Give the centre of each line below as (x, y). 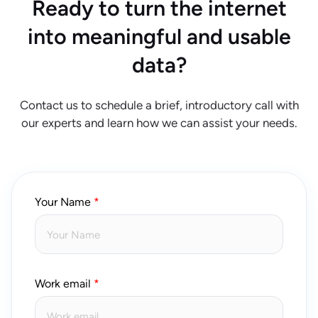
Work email (63, 284)
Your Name (63, 202)
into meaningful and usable (159, 37)
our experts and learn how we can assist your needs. (159, 123)
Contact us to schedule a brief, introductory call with (159, 105)
